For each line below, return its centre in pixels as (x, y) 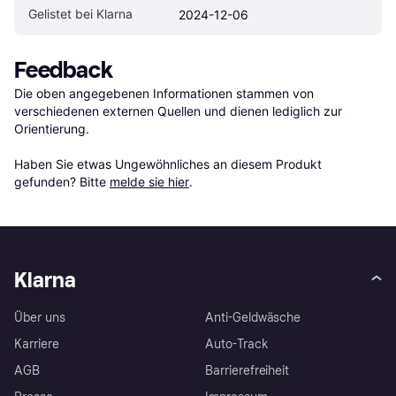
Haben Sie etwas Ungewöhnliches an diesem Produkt (168, 164)
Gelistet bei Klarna (80, 14)
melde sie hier (149, 182)
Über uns (40, 318)
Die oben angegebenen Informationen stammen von (164, 94)
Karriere (37, 345)
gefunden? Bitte (62, 182)
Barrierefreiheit (247, 371)
